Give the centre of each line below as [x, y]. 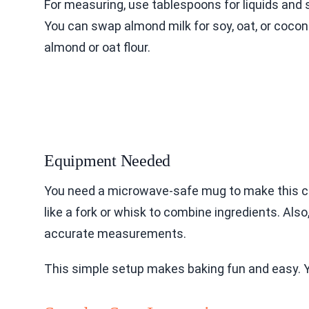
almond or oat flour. [97, 47]
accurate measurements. [115, 233]
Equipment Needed [108, 160]
